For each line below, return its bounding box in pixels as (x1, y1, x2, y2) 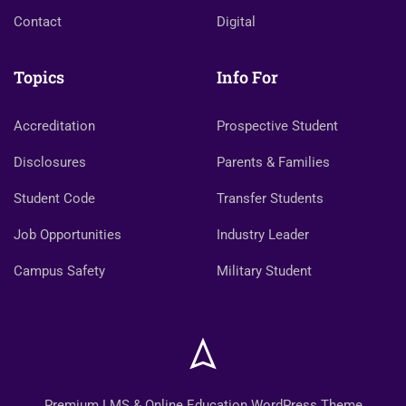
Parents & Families (217, 154, 330, 170)
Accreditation (14, 118, 95, 134)
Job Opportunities (14, 227, 121, 243)
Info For (217, 66, 278, 88)
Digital (217, 14, 256, 30)
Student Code (14, 190, 95, 207)
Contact (14, 14, 62, 30)
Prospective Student (217, 118, 338, 134)
